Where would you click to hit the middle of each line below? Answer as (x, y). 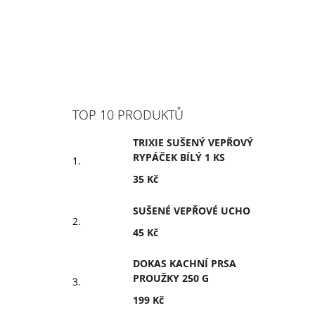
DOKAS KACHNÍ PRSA (185, 263)
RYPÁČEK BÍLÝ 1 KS (179, 157)
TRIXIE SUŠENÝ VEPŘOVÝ (193, 142)
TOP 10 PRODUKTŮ (128, 115)
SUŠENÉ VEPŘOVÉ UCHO (192, 210)
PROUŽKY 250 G (171, 278)
